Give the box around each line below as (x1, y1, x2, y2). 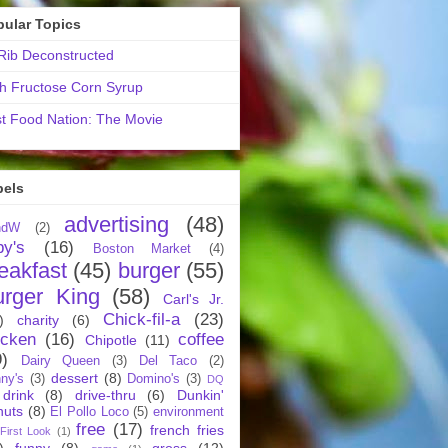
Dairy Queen (20, 353, 101, 368)
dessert (50, 369, 98, 386)
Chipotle (84, 331, 137, 348)
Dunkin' (177, 386, 225, 403)
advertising (64, 211, 170, 237)
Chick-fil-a (103, 309, 180, 329)
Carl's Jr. (162, 290, 224, 307)
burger (117, 257, 180, 283)
